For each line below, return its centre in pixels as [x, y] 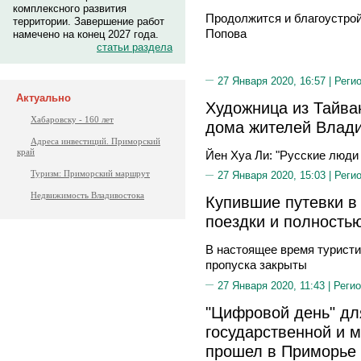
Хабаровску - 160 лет [72, 119]
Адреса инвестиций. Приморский [95, 141]
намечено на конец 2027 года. [86, 34]
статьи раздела [135, 47]
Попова [226, 33]
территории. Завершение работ [89, 21]
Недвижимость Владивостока [87, 195]
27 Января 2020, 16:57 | [276, 81]
